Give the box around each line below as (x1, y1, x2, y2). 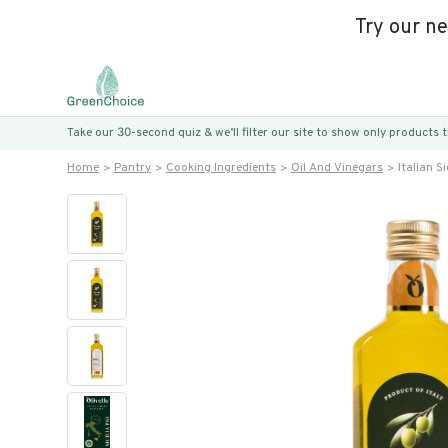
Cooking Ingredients (166, 160, 276, 176)
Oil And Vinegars (291, 160, 383, 176)
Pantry (114, 160, 151, 176)
